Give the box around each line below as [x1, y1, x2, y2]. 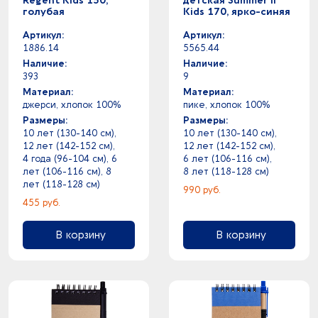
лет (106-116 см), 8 [23, 166, 111, 177]
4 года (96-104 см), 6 [23, 153, 117, 164]
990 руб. [183, 185, 221, 195]
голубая [23, 6, 65, 18]
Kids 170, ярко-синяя [183, 6, 290, 18]
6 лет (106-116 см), [183, 153, 272, 164]
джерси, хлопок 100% [23, 99, 121, 110]
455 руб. [23, 197, 60, 208]
